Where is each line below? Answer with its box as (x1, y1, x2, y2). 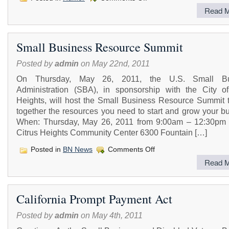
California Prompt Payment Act (16, 190, 172, 207)
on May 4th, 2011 (79, 210, 143, 220)
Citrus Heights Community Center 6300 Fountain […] (16, 128, 207, 138)
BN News (63, 145, 93, 154)
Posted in (29, 145, 63, 154)
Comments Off (108, 145, 155, 154)
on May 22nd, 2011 (79, 59, 150, 68)
